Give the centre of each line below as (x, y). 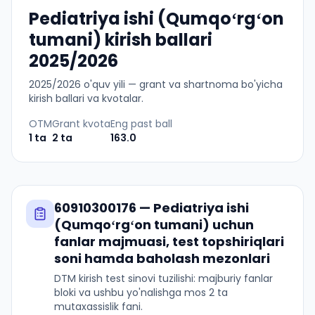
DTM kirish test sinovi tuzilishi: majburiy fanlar (163, 278)
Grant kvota (81, 124)
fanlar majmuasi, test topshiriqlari (169, 242)
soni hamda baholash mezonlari (162, 258)
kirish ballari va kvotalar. (86, 98)
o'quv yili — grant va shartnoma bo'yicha (182, 84)
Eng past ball (141, 124)
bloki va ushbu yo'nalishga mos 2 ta (141, 292)
